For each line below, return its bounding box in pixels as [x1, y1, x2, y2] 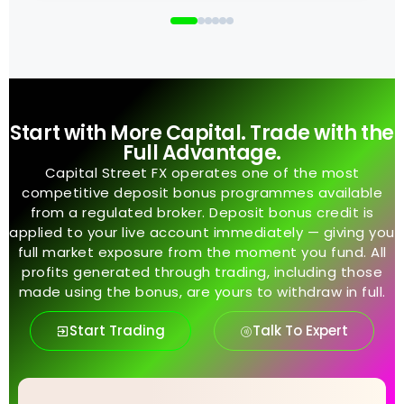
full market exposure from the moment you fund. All [17, 243, 387, 262]
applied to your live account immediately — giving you [9, 223, 395, 242]
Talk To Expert [252, 321, 348, 340]
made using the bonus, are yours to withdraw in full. [18, 282, 386, 301]
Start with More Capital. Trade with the [10, 119, 394, 147]
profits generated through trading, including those [22, 262, 382, 281]
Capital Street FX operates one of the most [44, 163, 360, 182]
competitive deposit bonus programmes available [22, 183, 382, 202]
